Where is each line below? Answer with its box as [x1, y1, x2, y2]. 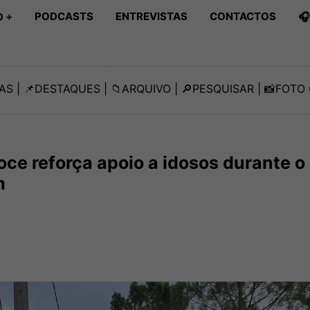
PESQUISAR [192, 82, 254, 96]
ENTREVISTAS [116, 10, 188, 23]
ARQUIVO [122, 82, 171, 96]
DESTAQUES [35, 82, 100, 96]
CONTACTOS [210, 10, 276, 23]
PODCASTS [35, 10, 93, 23]
